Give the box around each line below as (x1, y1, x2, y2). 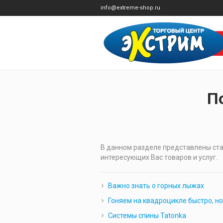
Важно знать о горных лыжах (108, 182, 204, 190)
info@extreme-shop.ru (101, 4, 160, 11)
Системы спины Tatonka (108, 212, 186, 220)
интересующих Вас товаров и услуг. (100, 153, 218, 161)
